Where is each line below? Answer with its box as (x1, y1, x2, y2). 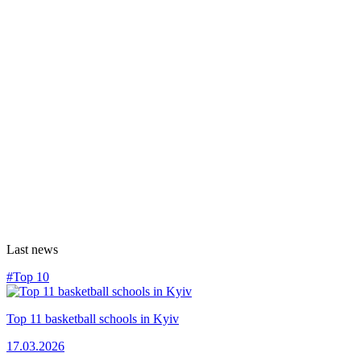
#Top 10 (6, 269, 49, 284)
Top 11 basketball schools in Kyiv (6, 311, 179, 326)
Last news (6, 242, 58, 256)
